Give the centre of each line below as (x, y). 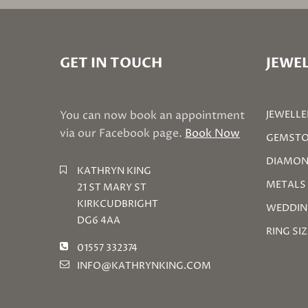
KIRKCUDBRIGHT (118, 203)
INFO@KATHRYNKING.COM (144, 265)
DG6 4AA (99, 220)
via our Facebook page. (122, 133)
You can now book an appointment (152, 115)
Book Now (212, 133)
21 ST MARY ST (112, 187)
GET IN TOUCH (111, 63)
